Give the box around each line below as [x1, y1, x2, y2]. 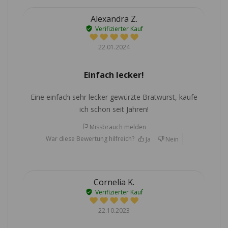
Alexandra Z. [91, 13, 137, 24]
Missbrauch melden [90, 122, 146, 131]
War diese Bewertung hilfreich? [45, 134, 134, 143]
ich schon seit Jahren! [79, 104, 149, 114]
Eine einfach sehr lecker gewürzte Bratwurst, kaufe [31, 92, 197, 102]
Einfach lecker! [84, 69, 144, 80]
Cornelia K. [94, 177, 134, 188]
